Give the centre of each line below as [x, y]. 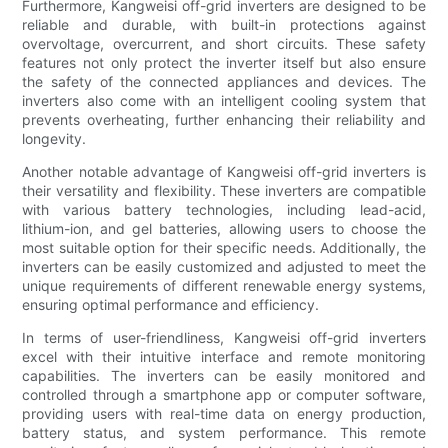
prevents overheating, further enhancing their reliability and [224, 120]
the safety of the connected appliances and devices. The [224, 82]
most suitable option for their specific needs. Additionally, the [224, 248]
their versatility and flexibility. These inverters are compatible [224, 191]
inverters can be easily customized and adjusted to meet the [224, 267]
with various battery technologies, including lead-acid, [224, 210]
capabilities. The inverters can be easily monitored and [224, 376]
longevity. [54, 139]
